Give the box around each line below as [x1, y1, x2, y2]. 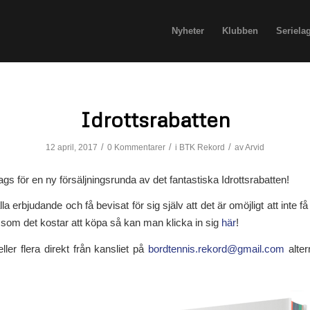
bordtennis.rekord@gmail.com [148, 243, 285, 255]
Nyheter [171, 26, 204, 36]
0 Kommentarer [107, 143, 165, 152]
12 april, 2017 [46, 143, 98, 152]
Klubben [221, 26, 258, 36]
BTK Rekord [179, 143, 225, 152]
